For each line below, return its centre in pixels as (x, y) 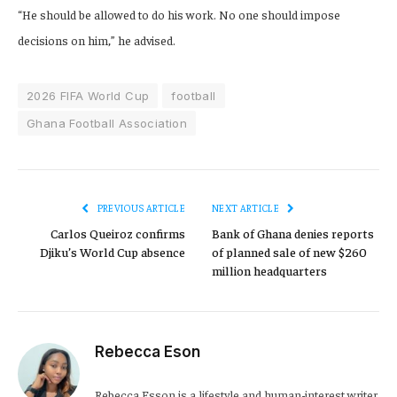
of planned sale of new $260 (289, 252)
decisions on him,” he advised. (97, 40)
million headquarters (269, 271)
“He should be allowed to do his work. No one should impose (179, 15)
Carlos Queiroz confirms (118, 234)
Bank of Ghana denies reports (293, 234)
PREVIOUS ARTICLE (140, 208)
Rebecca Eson (148, 352)
